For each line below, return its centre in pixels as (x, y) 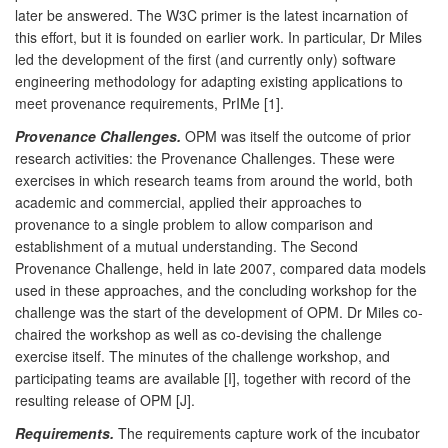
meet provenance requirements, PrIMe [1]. (149, 102)
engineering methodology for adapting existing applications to (209, 80)
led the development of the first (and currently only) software (205, 58)
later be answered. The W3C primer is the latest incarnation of (211, 14)
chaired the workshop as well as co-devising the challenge (198, 333)
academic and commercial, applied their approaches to (188, 201)
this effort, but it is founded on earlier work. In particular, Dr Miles (218, 36)
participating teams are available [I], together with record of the (213, 377)
